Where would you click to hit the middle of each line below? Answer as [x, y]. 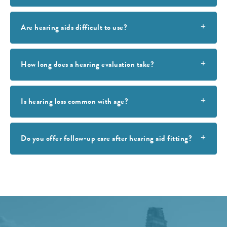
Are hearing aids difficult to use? [74, 28]
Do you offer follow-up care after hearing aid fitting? [106, 139]
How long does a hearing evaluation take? [87, 65]
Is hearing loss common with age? [74, 102]
